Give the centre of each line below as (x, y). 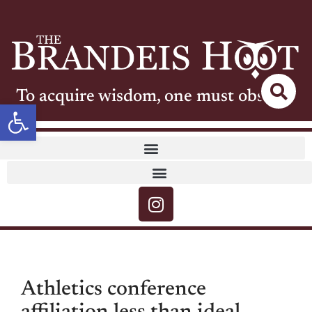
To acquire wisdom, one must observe (156, 97)
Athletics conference (114, 290)
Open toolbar (64, 110)
